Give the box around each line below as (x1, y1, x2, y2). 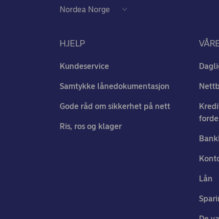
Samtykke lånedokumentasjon (60, 82, 170, 91)
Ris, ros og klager (60, 122, 122, 131)
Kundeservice (60, 62, 109, 71)
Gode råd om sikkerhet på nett (60, 102, 170, 111)
